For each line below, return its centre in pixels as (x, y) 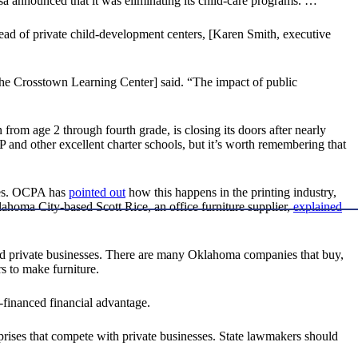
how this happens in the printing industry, (231, 193)
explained (318, 207)
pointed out (97, 193)
